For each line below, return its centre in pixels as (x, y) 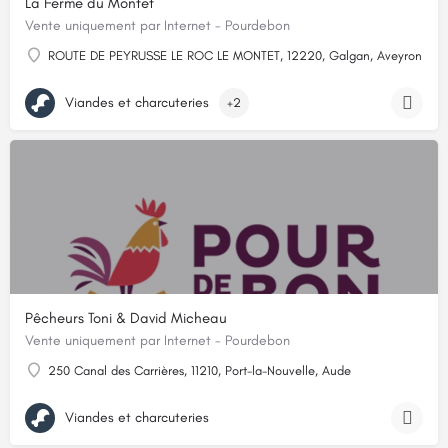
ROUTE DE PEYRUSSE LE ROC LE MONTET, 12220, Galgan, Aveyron (235, 56)
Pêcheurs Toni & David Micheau (126, 318)
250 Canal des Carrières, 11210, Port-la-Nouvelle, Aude (199, 371)
